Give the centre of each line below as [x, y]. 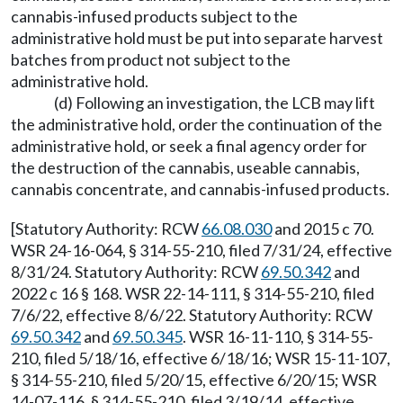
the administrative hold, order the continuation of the [197, 124]
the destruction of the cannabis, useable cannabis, [185, 167]
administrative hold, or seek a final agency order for [189, 146]
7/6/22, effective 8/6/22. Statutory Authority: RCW [192, 315]
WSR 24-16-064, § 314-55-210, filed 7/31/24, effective [201, 250]
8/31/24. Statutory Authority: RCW [136, 272]
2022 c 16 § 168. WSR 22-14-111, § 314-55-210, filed [193, 293]
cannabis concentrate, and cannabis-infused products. [200, 189]
